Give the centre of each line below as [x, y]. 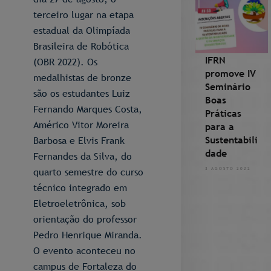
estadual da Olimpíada [82, 30]
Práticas [223, 113]
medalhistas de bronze [82, 77]
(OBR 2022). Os [65, 62]
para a [219, 126]
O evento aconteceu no [84, 250]
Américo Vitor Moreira [81, 125]
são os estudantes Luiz [82, 93]
